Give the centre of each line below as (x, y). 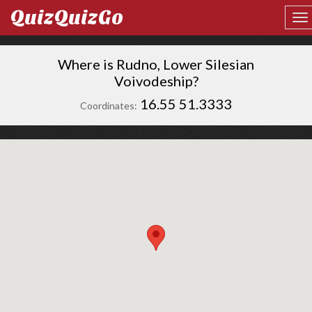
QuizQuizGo (67, 17)
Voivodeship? (156, 81)
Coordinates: (109, 106)
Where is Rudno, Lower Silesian (156, 64)
